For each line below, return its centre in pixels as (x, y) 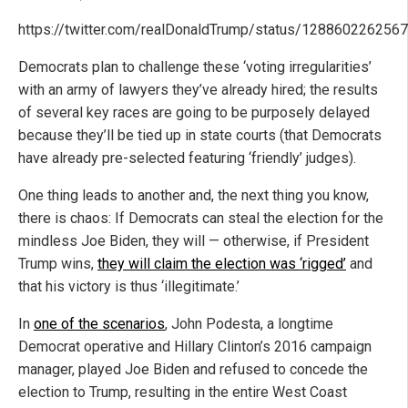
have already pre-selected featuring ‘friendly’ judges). (187, 158)
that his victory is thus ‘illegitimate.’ (129, 286)
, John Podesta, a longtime (249, 323)
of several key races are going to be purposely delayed (194, 112)
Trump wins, (58, 263)
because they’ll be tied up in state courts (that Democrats (200, 135)
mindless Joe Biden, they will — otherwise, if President (194, 240)
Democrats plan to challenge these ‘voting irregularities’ (195, 66)
